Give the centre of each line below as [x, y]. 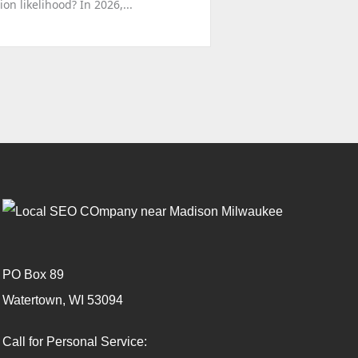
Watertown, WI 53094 [62, 300]
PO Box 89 [33, 275]
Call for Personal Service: [74, 342]
